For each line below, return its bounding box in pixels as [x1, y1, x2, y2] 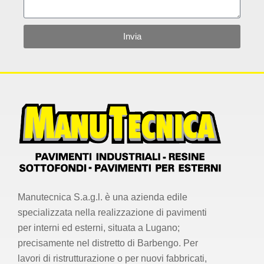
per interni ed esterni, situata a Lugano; [18, 223, 180, 233]
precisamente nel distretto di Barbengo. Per [18, 238, 198, 249]
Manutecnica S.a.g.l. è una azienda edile [18, 192, 187, 203]
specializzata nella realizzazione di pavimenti [18, 207, 207, 218]
